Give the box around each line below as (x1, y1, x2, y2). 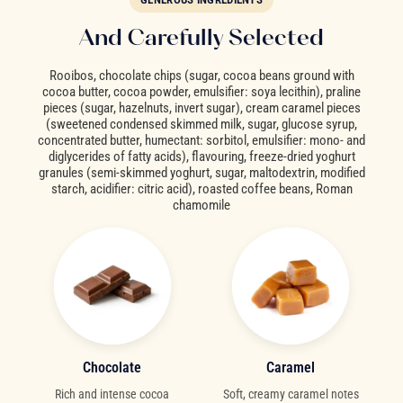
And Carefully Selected (79, 22, 324, 51)
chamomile (173, 197, 230, 214)
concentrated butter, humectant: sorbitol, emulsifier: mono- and (38, 132, 365, 149)
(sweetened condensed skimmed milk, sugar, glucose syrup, (46, 116, 357, 133)
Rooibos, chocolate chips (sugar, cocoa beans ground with (49, 67, 354, 85)
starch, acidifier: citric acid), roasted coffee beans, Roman (50, 181, 353, 198)
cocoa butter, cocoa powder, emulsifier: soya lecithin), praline (42, 84, 361, 101)
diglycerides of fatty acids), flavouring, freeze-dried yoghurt (48, 148, 355, 166)
